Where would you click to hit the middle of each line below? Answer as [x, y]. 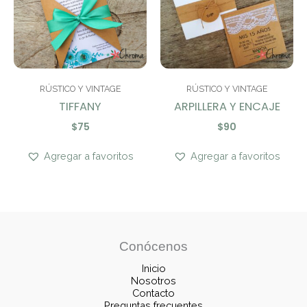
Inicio [153, 269]
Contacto [153, 293]
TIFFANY [80, 107]
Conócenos [153, 246]
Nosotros [153, 281]
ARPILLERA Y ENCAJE [227, 107]
